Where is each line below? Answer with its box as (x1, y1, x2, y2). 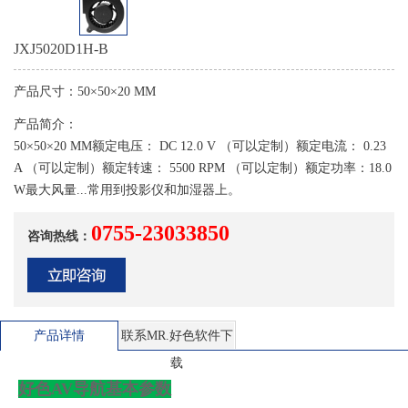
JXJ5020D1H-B (14, 40, 108, 56)
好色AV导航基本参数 (18, 379, 171, 398)
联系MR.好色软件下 (120, 328, 233, 342)
